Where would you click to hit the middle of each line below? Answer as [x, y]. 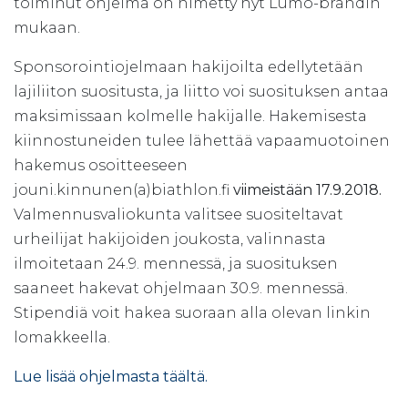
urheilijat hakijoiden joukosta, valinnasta [170, 239]
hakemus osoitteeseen [101, 165]
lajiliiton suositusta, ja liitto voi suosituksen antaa [201, 91]
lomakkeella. [62, 337]
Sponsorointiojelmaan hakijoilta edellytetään [189, 66]
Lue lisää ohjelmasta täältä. [111, 376]
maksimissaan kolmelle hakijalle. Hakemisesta [190, 116]
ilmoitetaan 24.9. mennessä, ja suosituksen [176, 263]
